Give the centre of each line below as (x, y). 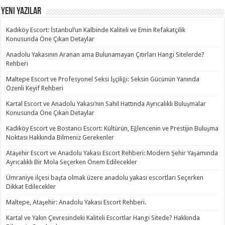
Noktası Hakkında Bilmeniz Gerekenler (60, 137)
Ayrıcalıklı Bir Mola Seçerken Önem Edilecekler (72, 162)
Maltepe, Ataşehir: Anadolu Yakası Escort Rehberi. (76, 202)
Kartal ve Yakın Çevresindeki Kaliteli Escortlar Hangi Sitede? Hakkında (103, 217)
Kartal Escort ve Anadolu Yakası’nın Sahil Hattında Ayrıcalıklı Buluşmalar (106, 103)
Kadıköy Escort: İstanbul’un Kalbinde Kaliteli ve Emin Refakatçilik (96, 30)
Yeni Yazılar (21, 11)
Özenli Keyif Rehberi (35, 88)
